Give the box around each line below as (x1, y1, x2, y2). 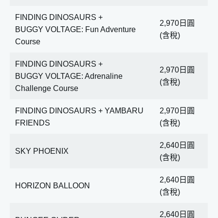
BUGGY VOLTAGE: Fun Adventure (15, 25, 136, 34)
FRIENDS (15, 119, 50, 127)
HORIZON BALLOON (15, 182, 90, 190)
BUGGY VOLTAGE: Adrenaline (15, 72, 123, 80)
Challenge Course (15, 84, 78, 92)
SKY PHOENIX (15, 147, 69, 155)
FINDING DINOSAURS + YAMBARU (15, 107, 144, 115)
